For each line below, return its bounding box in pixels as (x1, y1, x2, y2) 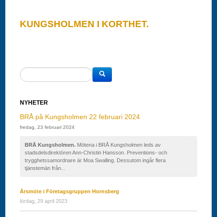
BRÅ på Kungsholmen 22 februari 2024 (20, 113, 140, 121)
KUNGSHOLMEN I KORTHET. (20, 18, 149, 29)
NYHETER (20, 99, 48, 107)
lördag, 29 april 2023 (20, 198, 68, 204)
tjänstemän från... (25, 165, 66, 171)
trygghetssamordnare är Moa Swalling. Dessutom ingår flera (25, 157, 166, 164)
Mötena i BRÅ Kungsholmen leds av (76, 142, 161, 148)
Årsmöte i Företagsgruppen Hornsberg (20, 188, 120, 195)
